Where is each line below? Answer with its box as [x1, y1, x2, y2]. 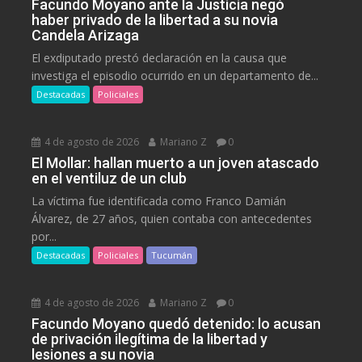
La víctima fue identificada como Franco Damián [32, 193, 287, 209]
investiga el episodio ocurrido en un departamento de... [32, 68, 319, 84]
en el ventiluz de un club [32, 170, 187, 187]
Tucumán [151, 249, 193, 262]
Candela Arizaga [32, 27, 140, 44]
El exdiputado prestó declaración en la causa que [32, 50, 288, 66]
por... [32, 229, 57, 245]
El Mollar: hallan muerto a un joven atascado [32, 154, 320, 172]
